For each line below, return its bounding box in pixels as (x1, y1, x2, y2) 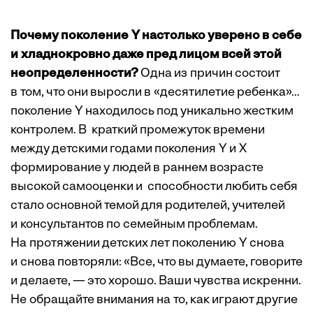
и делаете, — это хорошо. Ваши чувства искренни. (10, 275, 301, 289)
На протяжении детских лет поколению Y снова (10, 237, 284, 251)
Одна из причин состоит (138, 67, 280, 81)
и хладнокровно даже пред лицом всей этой (10, 48, 282, 62)
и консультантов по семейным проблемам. (10, 218, 258, 232)
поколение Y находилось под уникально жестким (10, 105, 293, 119)
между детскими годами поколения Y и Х (10, 143, 247, 156)
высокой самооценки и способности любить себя (10, 180, 298, 194)
